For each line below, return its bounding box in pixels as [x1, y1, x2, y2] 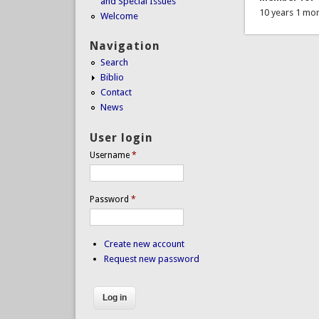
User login [89, 130, 153, 145]
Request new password [103, 253, 199, 264]
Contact [100, 87, 132, 98]
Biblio [100, 72, 124, 83]
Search [100, 57, 128, 68]
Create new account [103, 238, 184, 249]
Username [89, 150, 132, 160]
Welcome [100, 10, 138, 21]
